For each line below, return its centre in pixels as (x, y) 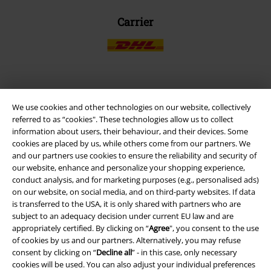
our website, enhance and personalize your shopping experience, (129, 168)
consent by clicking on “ (54, 253)
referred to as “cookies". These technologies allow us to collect (123, 119)
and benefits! (135, 126)
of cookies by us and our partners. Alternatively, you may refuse (126, 240)
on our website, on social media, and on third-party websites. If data (134, 192)
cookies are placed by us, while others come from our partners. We (131, 144)
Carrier (135, 22)
